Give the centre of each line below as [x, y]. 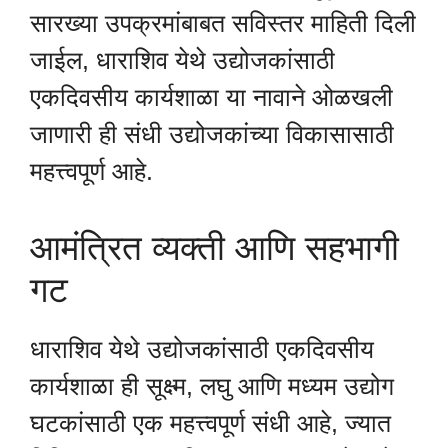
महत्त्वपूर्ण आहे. [91, 170]
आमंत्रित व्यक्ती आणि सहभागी [214, 248]
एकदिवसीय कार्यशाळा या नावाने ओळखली [211, 96]
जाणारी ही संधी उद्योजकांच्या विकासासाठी [212, 133]
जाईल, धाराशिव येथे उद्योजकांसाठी [182, 59]
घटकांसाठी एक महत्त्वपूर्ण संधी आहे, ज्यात [210, 423]
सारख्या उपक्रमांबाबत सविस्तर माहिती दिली [223, 22]
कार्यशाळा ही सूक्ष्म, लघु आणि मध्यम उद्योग [212, 386]
